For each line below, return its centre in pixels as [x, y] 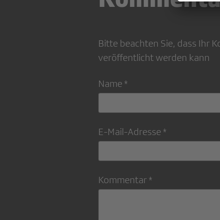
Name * [113, 84]
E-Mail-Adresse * [132, 132]
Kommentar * [125, 180]
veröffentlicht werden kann [154, 58]
